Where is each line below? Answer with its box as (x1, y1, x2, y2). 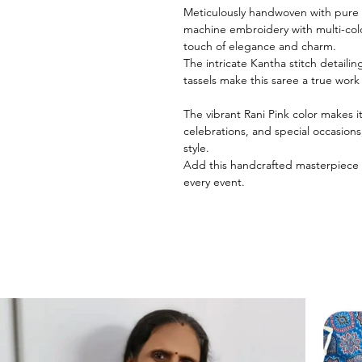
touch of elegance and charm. (183, 39, 336, 54)
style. (183, 141, 209, 156)
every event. (183, 175, 245, 190)
